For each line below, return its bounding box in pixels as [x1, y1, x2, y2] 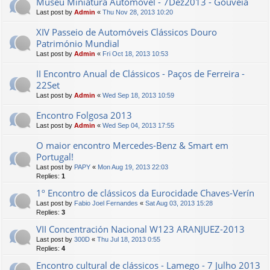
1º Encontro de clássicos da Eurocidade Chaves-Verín [36, 187, 254, 199]
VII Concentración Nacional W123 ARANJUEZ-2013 [36, 223, 245, 235]
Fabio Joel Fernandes [74, 199, 138, 207]
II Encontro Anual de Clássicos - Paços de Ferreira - [36, 67, 245, 80]
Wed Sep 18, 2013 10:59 [102, 92, 174, 99]
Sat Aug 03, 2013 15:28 [145, 199, 213, 207]
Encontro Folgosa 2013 [36, 109, 132, 121]
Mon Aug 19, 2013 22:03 [98, 163, 168, 171]
